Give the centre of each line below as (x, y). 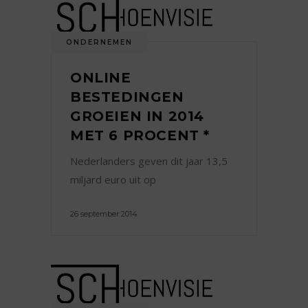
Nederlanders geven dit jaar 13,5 (149, 161)
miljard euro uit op (113, 180)
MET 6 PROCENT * (140, 136)
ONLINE (101, 78)
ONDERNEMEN (99, 43)
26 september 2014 (104, 214)
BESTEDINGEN (127, 97)
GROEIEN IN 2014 (137, 117)
